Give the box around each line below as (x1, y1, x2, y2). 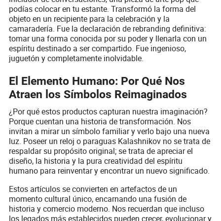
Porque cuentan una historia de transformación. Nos (9, 116, 191, 127)
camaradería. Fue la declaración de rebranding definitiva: (9, 23, 207, 35)
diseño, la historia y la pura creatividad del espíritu (9, 155, 183, 167)
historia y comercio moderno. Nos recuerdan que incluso (9, 203, 205, 215)
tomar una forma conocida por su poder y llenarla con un (9, 33, 207, 44)
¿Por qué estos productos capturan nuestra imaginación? (9, 106, 208, 117)
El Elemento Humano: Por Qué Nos (9, 74, 185, 88)
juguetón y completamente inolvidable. (9, 53, 144, 64)
